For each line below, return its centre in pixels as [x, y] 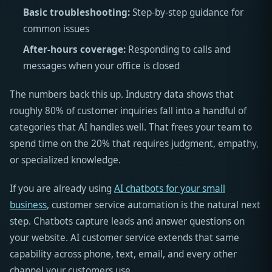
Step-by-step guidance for [186, 13]
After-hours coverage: [74, 50]
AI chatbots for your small [170, 189]
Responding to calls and [178, 50]
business [28, 205]
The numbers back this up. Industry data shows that [122, 95]
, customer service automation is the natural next [154, 205]
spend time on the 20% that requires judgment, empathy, [134, 144]
